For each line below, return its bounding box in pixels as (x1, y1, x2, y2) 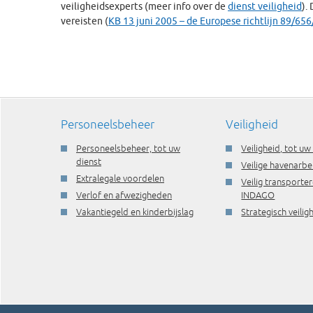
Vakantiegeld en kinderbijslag (76, 207, 194, 217)
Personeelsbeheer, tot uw (76, 143, 180, 153)
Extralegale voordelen (76, 173, 164, 183)
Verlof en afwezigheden (76, 190, 172, 200)
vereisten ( (61, 15, 108, 27)
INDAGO (241, 190, 275, 200)
